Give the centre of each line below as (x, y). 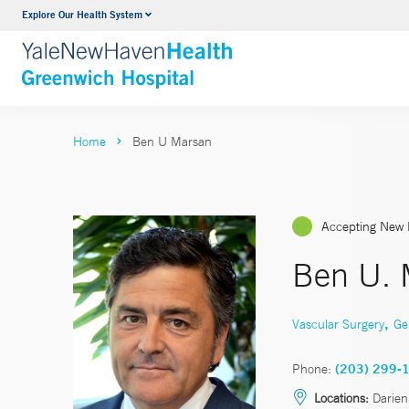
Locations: (341, 398)
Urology (159, 17)
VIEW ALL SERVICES (204, 52)
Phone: (312, 368)
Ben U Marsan (172, 142)
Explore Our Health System (82, 14)
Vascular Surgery (338, 324)
